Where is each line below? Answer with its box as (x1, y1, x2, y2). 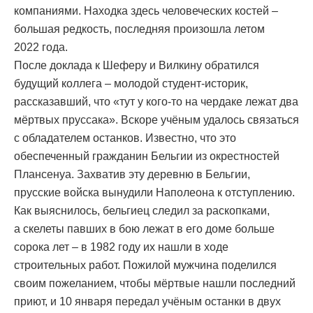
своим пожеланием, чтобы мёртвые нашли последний (14, 277, 296, 290)
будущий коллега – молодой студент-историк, (14, 78, 248, 90)
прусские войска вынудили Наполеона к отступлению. (14, 187, 295, 199)
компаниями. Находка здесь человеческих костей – (14, 5, 278, 17)
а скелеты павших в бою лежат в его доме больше (14, 223, 275, 235)
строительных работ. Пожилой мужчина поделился (14, 259, 277, 272)
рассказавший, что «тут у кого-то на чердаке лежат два (14, 96, 298, 108)
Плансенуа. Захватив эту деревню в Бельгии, (14, 168, 250, 181)
